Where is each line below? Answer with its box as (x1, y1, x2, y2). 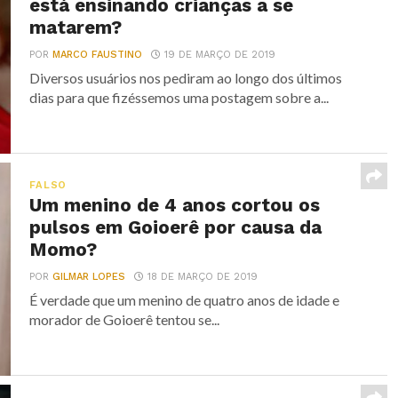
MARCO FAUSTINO (52, 49, 143, 60)
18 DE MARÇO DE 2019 (147, 271, 259, 283)
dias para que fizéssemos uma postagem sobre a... (29, 89, 330, 106)
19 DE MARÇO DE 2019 (164, 49, 276, 60)
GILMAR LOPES (52, 271, 126, 283)
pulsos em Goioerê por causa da (29, 217, 322, 238)
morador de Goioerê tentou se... (29, 311, 220, 328)
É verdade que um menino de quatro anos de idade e (29, 291, 340, 308)
